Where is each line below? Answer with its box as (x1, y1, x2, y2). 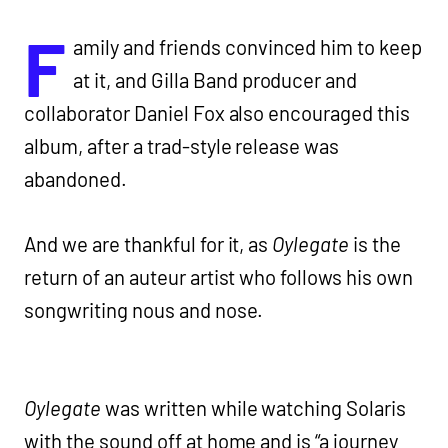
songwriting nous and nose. (24, 298, 264, 323)
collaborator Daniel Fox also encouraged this (24, 101, 411, 126)
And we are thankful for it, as (24, 232, 273, 257)
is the (349, 232, 402, 257)
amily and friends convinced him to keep (72, 35, 423, 60)
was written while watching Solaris (100, 396, 407, 421)
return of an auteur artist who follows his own (24, 265, 414, 290)
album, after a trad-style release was (24, 134, 340, 159)
